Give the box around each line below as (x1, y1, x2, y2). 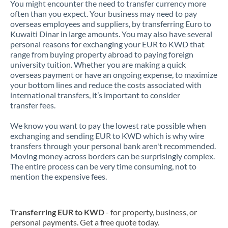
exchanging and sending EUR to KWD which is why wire (10, 131, 204, 140)
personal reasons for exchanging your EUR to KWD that (10, 39, 205, 49)
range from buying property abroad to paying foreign (10, 49, 193, 59)
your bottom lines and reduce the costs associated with (10, 80, 202, 90)
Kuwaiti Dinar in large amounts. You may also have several (10, 29, 212, 39)
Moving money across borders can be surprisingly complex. (10, 151, 215, 161)
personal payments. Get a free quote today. (10, 217, 159, 227)
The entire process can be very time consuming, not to (10, 161, 196, 171)
